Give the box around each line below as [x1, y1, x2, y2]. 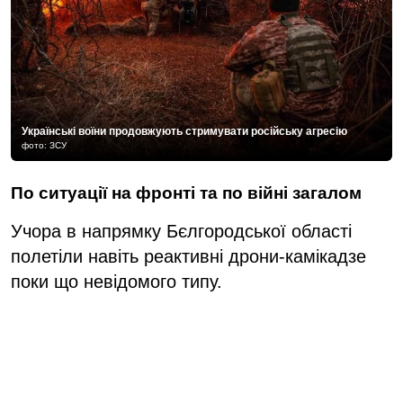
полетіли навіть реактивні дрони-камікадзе [11, 246, 366, 266]
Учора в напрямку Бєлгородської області [11, 220, 352, 241]
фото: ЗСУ [22, 139, 67, 150]
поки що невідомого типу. [11, 271, 222, 291]
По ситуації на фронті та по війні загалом [11, 183, 362, 202]
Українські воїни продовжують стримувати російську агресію [22, 124, 347, 138]
